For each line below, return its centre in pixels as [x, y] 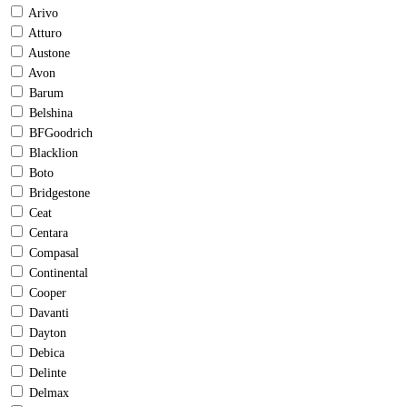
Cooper [48, 293]
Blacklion [54, 154]
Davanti [49, 313]
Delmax [49, 393]
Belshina [51, 114]
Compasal [54, 253]
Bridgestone [60, 194]
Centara [49, 233]
